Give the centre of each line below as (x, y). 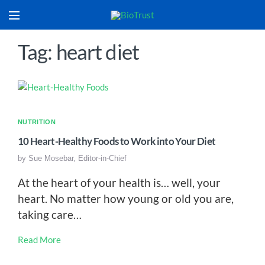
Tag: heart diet (78, 51)
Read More (39, 240)
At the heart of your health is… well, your (119, 183)
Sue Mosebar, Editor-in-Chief (77, 159)
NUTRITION (37, 122)
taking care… (50, 215)
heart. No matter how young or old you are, (126, 199)
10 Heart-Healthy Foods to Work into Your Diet (117, 142)
